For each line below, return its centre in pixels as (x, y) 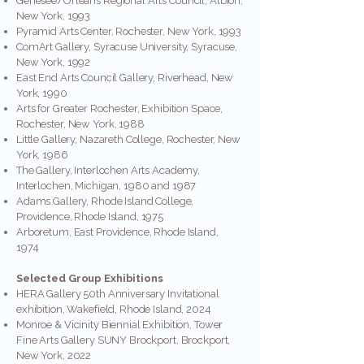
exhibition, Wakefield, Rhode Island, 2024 (114, 309)
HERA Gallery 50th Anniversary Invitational (118, 294)
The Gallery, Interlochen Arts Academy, (108, 170)
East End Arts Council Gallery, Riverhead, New (125, 78)
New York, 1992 (54, 62)
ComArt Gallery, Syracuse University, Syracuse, (127, 47)
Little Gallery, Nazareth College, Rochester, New (128, 139)
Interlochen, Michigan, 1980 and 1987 (108, 186)
